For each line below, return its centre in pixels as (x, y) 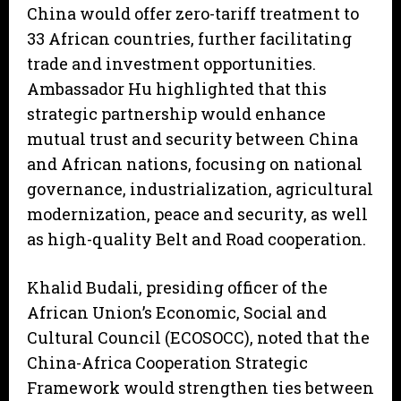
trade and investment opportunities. (171, 64)
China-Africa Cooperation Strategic (167, 363)
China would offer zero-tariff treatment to (193, 14)
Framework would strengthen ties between (200, 388)
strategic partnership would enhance (176, 114)
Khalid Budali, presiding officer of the (177, 288)
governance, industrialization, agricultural (200, 189)
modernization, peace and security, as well (197, 214)
